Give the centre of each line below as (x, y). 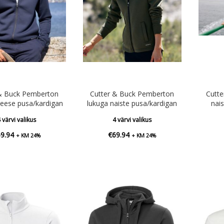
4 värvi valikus (132, 119)
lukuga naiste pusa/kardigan (132, 103)
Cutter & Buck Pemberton (132, 93)
